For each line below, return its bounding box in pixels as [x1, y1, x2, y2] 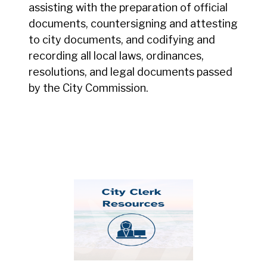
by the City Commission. [29, 81, 148, 94]
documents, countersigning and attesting [29, 17, 238, 30]
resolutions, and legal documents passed [29, 65, 232, 78]
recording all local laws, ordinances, [29, 49, 204, 62]
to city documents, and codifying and [29, 33, 215, 46]
